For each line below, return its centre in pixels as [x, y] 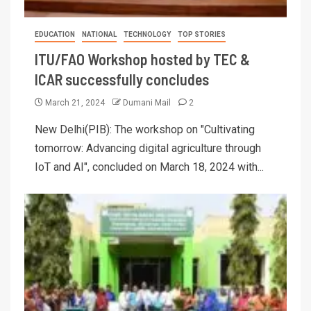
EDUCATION [55, 34]
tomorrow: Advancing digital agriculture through [148, 148]
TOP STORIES [202, 34]
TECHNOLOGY [147, 34]
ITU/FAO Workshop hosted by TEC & [142, 59]
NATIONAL [99, 34]
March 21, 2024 [75, 102]
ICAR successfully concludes [122, 79]
